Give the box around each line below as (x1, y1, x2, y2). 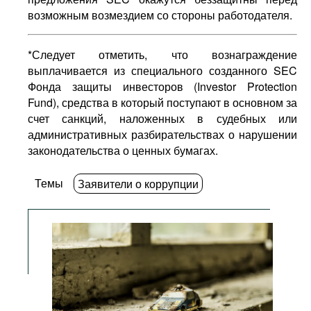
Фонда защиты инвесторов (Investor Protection (28, 78, 297, 94)
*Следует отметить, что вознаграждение (28, 47, 297, 62)
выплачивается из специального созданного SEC (28, 62, 297, 78)
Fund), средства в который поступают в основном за (28, 94, 297, 110)
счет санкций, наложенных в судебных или (28, 110, 297, 126)
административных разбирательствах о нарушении (28, 126, 297, 142)
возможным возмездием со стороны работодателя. (28, 7, 292, 23)
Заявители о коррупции (78, 176, 199, 192)
